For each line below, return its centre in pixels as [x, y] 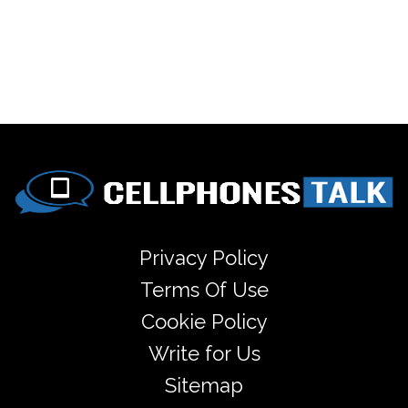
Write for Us [204, 353]
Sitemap [204, 385]
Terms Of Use [204, 290]
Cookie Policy [204, 321]
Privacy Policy [204, 258]
